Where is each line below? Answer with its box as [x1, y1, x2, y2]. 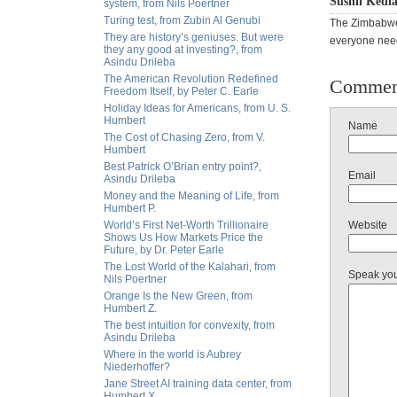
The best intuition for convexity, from [104, 319, 275, 331]
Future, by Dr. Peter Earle [104, 244, 224, 256]
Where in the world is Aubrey [104, 348, 241, 361]
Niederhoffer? [104, 361, 170, 373]
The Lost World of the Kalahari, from [104, 261, 276, 273]
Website [348, 219, 387, 231]
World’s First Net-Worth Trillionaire [104, 219, 269, 231]
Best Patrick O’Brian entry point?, [104, 160, 261, 173]
